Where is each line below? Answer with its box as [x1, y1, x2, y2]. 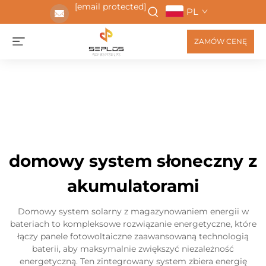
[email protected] [74, 1, 146, 12]
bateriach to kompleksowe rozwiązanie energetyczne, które [9, 218, 256, 229]
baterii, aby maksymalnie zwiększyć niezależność [32, 243, 234, 254]
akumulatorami [67, 176, 199, 196]
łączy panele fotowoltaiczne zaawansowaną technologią [17, 231, 249, 242]
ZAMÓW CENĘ [194, 37, 247, 46]
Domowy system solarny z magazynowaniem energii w [17, 206, 249, 217]
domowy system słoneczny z [9, 151, 257, 171]
